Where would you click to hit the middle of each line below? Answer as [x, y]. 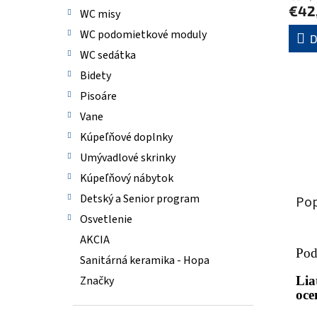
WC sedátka [108, 55]
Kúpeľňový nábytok [127, 178]
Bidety [96, 76]
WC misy [100, 14]
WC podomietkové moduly [143, 35]
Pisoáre [98, 96]
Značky [97, 281]
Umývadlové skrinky [128, 158]
